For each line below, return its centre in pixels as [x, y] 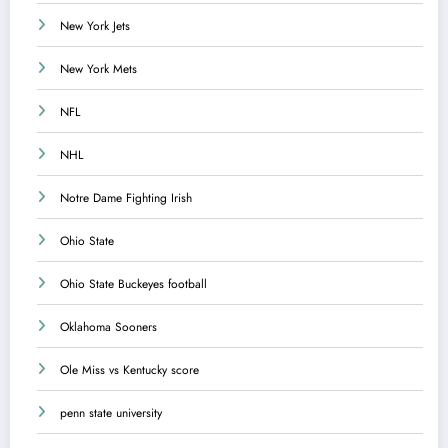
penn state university [111, 412]
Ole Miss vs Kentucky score [129, 369]
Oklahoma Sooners [108, 326]
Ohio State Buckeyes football [133, 283]
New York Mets [98, 68]
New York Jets [95, 25]
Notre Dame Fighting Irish [126, 197]
